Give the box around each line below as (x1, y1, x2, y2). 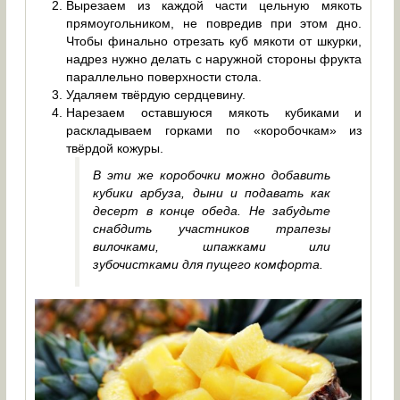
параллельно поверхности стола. (66, 69, 262, 84)
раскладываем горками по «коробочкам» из (66, 122, 362, 137)
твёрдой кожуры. (66, 140, 164, 155)
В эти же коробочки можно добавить (93, 167, 331, 182)
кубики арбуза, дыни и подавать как (93, 185, 331, 200)
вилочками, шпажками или (93, 238, 331, 254)
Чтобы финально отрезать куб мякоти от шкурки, (66, 33, 362, 48)
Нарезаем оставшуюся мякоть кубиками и (66, 104, 362, 120)
